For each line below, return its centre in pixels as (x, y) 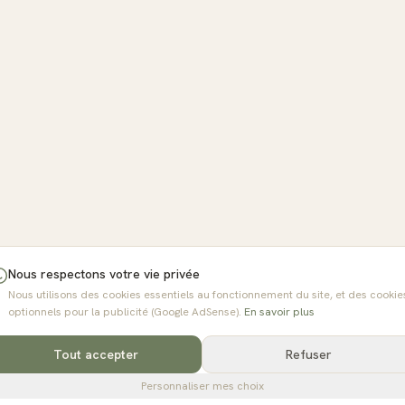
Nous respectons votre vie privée (104, 274)
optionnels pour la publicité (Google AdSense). (125, 312)
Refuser (308, 354)
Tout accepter (96, 354)
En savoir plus (279, 312)
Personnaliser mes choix (202, 386)
